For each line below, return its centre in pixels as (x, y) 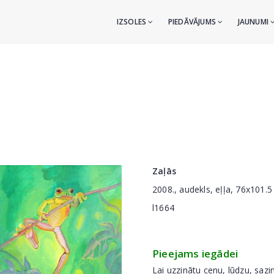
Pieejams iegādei (195, 254)
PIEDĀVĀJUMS (193, 22)
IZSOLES (132, 22)
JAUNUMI (254, 22)
